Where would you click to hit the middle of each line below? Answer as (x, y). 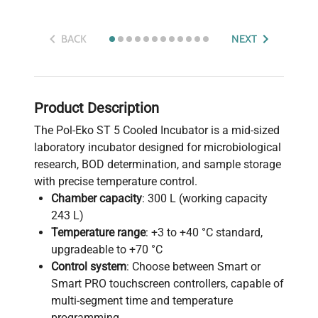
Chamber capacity (97, 198)
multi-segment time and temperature (142, 300)
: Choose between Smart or (193, 266)
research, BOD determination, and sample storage (158, 164)
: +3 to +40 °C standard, (204, 232)
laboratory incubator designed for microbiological (158, 147)
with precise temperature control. (116, 181)
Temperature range (98, 232)
